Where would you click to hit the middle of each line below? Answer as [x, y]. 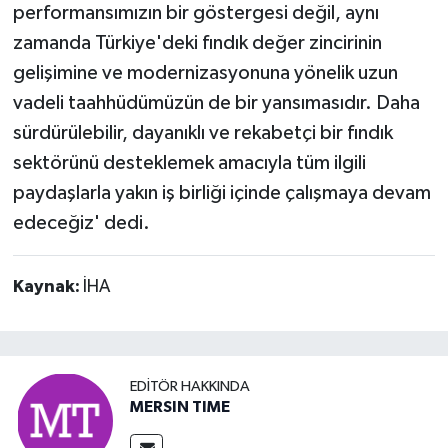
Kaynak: [47, 287]
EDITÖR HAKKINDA [190, 386]
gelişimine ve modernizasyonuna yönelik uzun [205, 73]
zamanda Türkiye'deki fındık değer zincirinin [197, 43]
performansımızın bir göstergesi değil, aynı [195, 13]
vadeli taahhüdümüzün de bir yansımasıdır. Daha [216, 103]
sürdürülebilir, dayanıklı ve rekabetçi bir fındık [202, 133]
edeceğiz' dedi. [81, 223]
